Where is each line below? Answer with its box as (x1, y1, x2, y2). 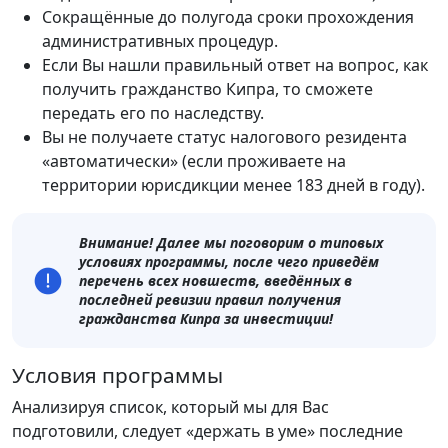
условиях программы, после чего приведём (79, 252, 379, 272)
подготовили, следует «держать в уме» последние (12, 420, 403, 443)
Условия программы (12, 361, 223, 390)
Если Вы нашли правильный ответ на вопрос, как (42, 54, 428, 77)
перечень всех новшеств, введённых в (79, 271, 352, 291)
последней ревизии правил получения (79, 290, 341, 310)
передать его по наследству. (42, 102, 264, 125)
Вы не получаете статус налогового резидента (42, 126, 407, 149)
